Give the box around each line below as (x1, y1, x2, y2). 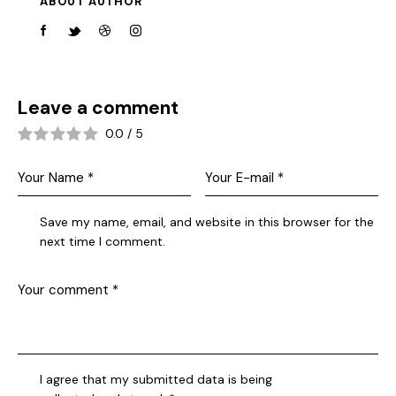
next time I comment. (40, 232, 166, 249)
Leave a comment (18, 95, 179, 120)
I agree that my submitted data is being (40, 371, 273, 388)
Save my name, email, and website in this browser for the (40, 213, 375, 230)
